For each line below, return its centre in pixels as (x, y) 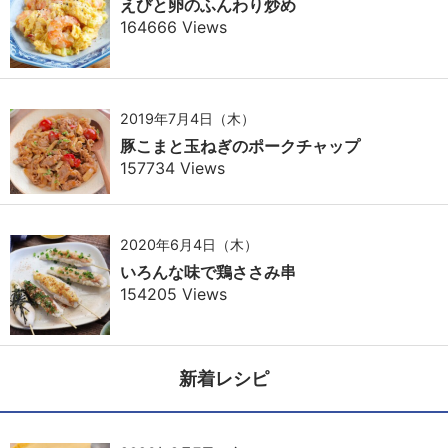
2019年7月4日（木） (187, 118)
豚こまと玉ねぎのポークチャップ (240, 145)
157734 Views (172, 167)
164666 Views (173, 26)
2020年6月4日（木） (189, 245)
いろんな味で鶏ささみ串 (208, 272)
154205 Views (173, 294)
